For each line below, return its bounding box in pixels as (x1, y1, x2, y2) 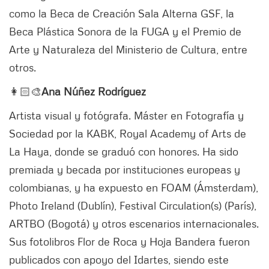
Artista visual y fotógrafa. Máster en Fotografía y (9, 108, 244, 122)
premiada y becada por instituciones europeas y (9, 162, 240, 176)
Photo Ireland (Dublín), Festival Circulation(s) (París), (9, 198, 256, 212)
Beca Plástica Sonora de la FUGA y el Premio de (9, 24, 241, 38)
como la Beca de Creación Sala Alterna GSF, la (9, 6, 234, 20)
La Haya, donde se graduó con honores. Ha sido (9, 144, 238, 158)
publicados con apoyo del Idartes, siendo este (9, 252, 229, 266)
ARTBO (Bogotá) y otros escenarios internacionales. (9, 216, 259, 230)
